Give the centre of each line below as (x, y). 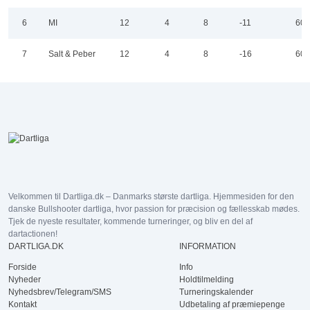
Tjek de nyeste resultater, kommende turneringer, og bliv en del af (130, 221)
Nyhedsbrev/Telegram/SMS (60, 292)
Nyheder (25, 280)
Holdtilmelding (207, 280)
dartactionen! (33, 234)
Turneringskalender (216, 292)
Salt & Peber (72, 54)
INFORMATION (208, 246)
